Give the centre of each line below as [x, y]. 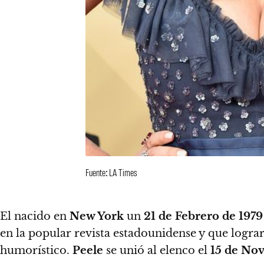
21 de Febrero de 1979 [203, 216]
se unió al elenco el [157, 250]
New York [97, 216]
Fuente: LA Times [111, 172]
